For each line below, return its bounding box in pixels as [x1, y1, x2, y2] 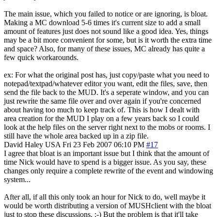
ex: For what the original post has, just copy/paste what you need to [4, 70, 209, 79]
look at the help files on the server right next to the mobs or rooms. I [4, 123, 210, 131]
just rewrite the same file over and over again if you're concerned [4, 96, 201, 105]
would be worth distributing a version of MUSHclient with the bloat [4, 201, 211, 210]
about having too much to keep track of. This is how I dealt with [4, 105, 200, 114]
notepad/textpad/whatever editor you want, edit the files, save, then [4, 79, 207, 88]
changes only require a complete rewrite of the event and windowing [4, 166, 213, 175]
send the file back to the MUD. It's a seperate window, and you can [4, 88, 209, 96]
